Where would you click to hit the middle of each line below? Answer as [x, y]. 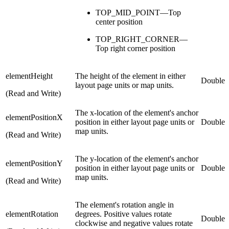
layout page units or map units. [124, 85]
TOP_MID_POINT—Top [138, 13]
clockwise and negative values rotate [134, 223]
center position [119, 22]
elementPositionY [34, 164]
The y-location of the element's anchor [137, 159]
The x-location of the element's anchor [137, 113]
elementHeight [29, 76]
